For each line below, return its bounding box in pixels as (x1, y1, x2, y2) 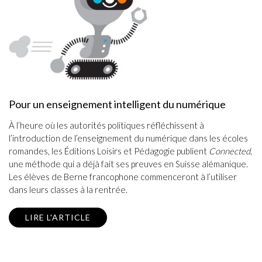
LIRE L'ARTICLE (25, 212, 91, 223)
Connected (209, 146, 250, 157)
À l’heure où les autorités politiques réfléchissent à (9, 120, 204, 131)
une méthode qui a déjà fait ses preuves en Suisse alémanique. (9, 158, 248, 170)
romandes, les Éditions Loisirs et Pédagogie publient (9, 146, 209, 157)
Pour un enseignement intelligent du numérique (9, 98, 226, 111)
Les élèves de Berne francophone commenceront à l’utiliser (9, 171, 237, 182)
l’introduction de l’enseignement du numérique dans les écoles (9, 133, 248, 144)
